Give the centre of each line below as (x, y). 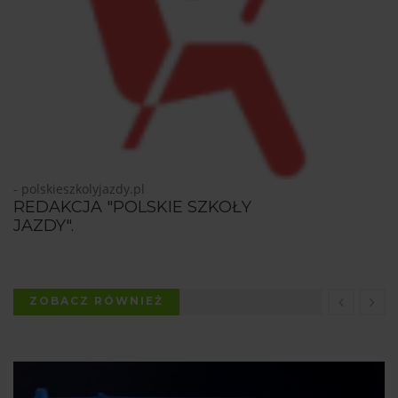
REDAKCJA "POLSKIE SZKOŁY (132, 207)
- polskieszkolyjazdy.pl (79, 189)
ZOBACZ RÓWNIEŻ (96, 301)
